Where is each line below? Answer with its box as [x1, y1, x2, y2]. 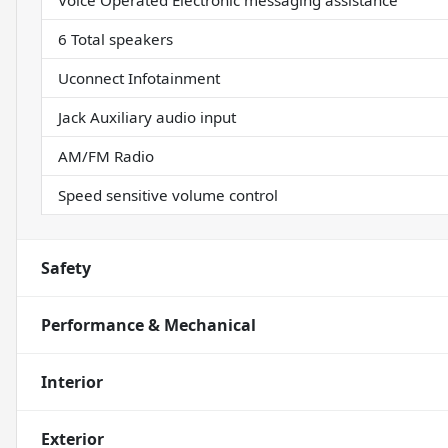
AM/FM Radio [58, 146, 154, 167]
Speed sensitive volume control [58, 185, 278, 206]
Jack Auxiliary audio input [58, 107, 236, 128]
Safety [41, 257, 91, 280]
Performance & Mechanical [41, 314, 256, 337]
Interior [41, 371, 103, 394]
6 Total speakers [58, 29, 173, 50]
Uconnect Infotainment [58, 68, 220, 89]
